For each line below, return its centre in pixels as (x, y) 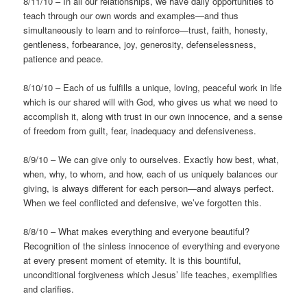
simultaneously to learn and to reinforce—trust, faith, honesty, (146, 30)
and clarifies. (49, 289)
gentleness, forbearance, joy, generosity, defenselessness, (140, 45)
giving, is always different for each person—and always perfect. (149, 188)
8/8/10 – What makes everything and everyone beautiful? (137, 232)
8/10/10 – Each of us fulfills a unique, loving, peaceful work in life (153, 88)
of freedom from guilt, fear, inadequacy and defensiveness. (140, 131)
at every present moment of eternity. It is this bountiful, (133, 260)
